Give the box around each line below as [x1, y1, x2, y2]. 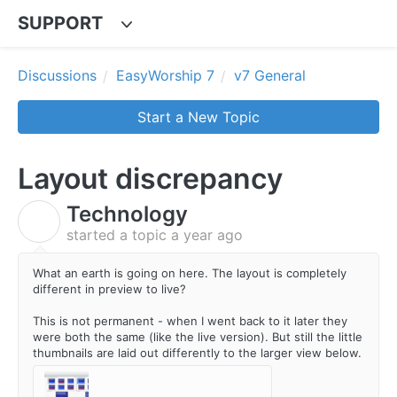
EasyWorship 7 [116, 66, 214, 84]
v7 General [234, 66, 306, 84]
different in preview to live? [33, 281, 186, 296]
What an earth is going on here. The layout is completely [33, 265, 346, 280]
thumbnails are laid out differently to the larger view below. [33, 345, 362, 360]
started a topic [66, 226, 171, 244]
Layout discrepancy [18, 161, 283, 196]
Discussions [18, 66, 97, 84]
